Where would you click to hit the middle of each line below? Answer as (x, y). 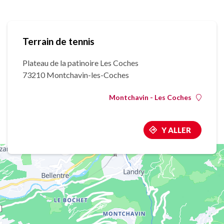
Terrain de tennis (58, 41)
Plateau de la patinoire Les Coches (80, 63)
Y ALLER (176, 130)
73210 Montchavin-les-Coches (76, 75)
